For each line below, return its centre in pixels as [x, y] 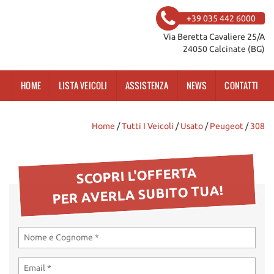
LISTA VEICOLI [83, 85]
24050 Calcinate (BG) [224, 49]
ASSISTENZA [147, 85]
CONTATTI [241, 85]
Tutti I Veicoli [148, 126]
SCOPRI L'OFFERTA [136, 176]
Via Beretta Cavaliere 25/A [214, 37]
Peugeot [227, 126]
